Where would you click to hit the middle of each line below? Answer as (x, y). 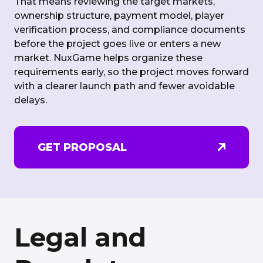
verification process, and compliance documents (130, 30)
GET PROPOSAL (82, 147)
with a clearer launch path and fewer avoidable (124, 86)
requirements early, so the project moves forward (131, 72)
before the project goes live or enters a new (117, 44)
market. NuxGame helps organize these (108, 58)
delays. (31, 100)
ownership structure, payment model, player (119, 16)
